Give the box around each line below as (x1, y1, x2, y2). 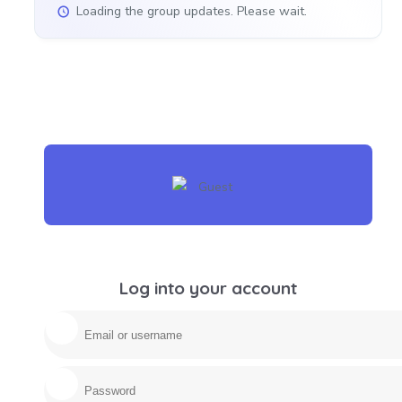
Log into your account (119, 277, 297, 300)
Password (207, 368, 265, 386)
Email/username (207, 312, 297, 330)
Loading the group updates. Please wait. (76, 3, 307, 20)
